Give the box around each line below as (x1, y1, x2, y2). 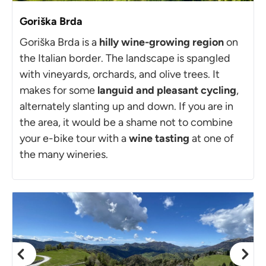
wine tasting (129, 131, 189, 145)
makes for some (20, 83, 97, 97)
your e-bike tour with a (20, 131, 129, 145)
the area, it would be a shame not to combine (20, 115, 233, 129)
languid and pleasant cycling (97, 83, 236, 97)
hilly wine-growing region (99, 35, 224, 49)
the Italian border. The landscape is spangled (20, 51, 230, 65)
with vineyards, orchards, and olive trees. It (20, 67, 220, 81)
